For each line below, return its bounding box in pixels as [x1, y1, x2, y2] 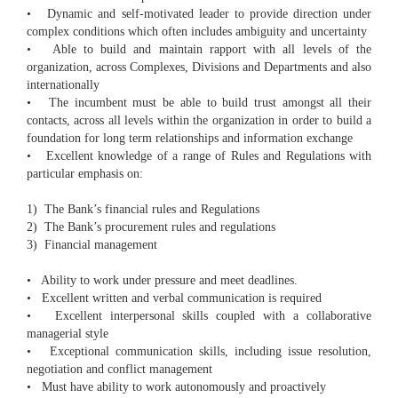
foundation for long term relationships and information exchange [27, 131, 353, 146]
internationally [27, 78, 99, 92]
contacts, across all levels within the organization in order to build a [27, 114, 371, 128]
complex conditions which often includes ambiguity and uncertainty [27, 25, 367, 39]
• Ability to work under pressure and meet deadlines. [27, 274, 298, 288]
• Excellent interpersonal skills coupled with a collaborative [27, 309, 371, 323]
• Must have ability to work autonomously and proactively [27, 380, 326, 394]
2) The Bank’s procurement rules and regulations [27, 220, 275, 235]
